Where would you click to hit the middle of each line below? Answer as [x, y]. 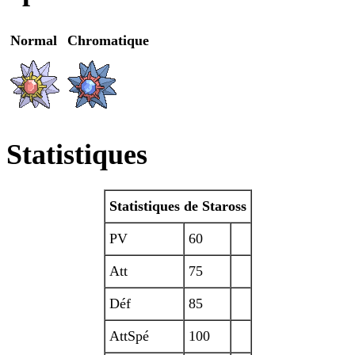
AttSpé [129, 336]
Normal [34, 41]
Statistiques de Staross [177, 206]
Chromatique [108, 41]
